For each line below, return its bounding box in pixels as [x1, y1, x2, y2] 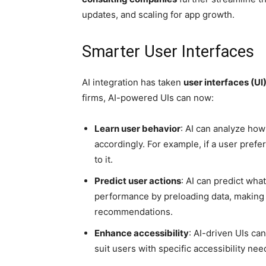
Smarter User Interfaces [82, 42, 254, 61]
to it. [94, 154, 113, 165]
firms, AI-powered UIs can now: [82, 92, 214, 103]
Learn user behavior [94, 123, 180, 134]
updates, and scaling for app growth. [82, 9, 235, 20]
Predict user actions [94, 175, 181, 186]
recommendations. [94, 206, 173, 217]
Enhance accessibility [94, 227, 189, 239]
